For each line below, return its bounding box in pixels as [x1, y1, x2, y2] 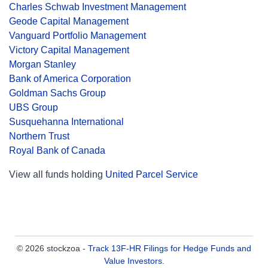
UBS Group [9, 102, 58, 112]
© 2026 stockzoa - [17, 243, 88, 253]
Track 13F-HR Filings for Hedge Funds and [88, 243, 251, 253]
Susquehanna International [9, 117, 124, 127]
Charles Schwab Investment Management [9, 2, 186, 12]
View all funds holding [9, 169, 105, 179]
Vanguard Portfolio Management [9, 31, 146, 41]
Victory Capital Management [9, 45, 129, 55]
